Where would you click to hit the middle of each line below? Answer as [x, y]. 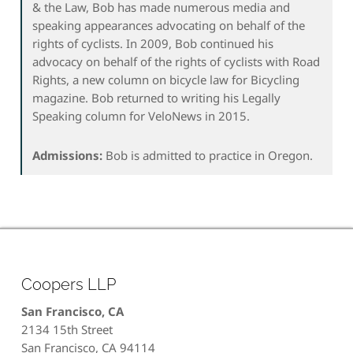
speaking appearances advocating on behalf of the [169, 25]
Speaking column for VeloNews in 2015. [141, 115]
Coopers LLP [68, 285]
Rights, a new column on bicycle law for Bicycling [166, 79]
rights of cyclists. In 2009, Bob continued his [153, 43]
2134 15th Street [67, 330]
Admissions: [68, 155]
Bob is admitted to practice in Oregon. [208, 155]
